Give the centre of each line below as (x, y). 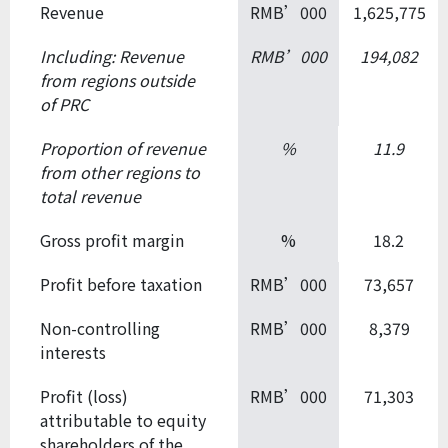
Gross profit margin (112, 239)
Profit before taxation (121, 283)
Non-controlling (100, 327)
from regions (89, 79)
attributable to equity (123, 419)
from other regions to (120, 171)
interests (73, 351)
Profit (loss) (84, 395)
